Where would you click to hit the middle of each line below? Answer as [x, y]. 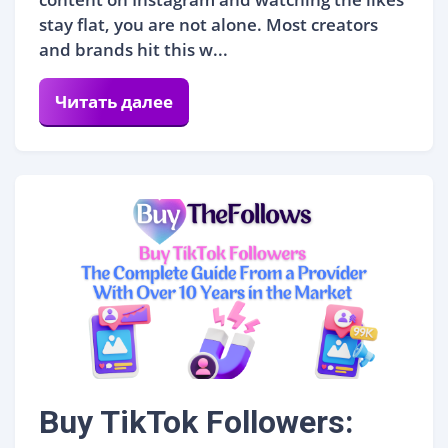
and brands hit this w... [133, 49]
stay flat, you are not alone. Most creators [208, 24]
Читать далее [114, 101]
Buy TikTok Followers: [196, 421]
